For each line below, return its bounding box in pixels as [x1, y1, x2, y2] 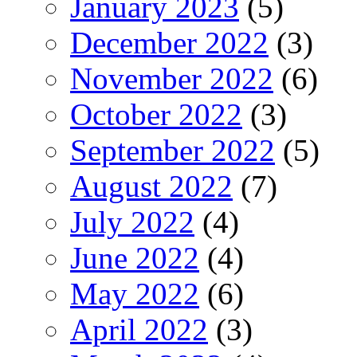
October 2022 [70, 96, 242, 131]
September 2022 [70, 132, 275, 167]
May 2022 [70, 276, 199, 311]
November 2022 [70, 61, 273, 96]
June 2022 [70, 240, 199, 275]
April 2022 [70, 312, 208, 347]
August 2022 [70, 168, 233, 203]
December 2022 [70, 25, 269, 60]
